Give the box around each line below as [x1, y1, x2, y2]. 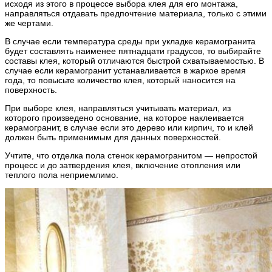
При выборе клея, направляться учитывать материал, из [5, 103, 231, 113]
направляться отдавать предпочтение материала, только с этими [5, 8, 267, 18]
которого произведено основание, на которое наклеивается [5, 112, 244, 123]
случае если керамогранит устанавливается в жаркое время [5, 65, 246, 75]
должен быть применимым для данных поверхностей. [5, 132, 221, 142]
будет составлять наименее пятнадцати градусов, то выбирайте [5, 46, 261, 56]
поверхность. [5, 84, 57, 95]
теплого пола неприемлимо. [5, 169, 118, 180]
